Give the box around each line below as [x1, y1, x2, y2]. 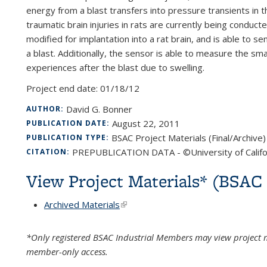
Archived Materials [44, 198, 120, 210]
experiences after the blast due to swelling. [26, 61, 204, 73]
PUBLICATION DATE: [26, 118, 112, 128]
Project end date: [26, 82, 100, 94]
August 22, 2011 [112, 117, 180, 129]
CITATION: [26, 147, 72, 157]
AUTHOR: [26, 104, 66, 114]
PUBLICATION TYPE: [26, 132, 111, 142]
